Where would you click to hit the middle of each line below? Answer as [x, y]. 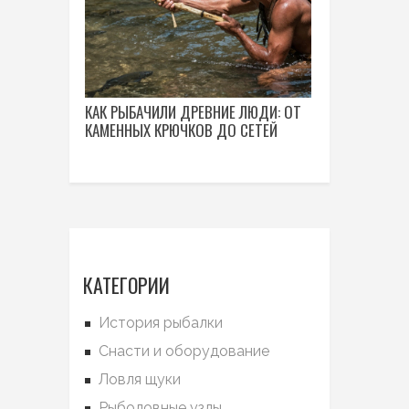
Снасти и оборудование [184, 351]
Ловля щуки [140, 379]
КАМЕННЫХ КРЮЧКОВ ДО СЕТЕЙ [181, 130]
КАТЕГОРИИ [126, 285]
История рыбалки [161, 323]
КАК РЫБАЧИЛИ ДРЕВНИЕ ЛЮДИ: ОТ [193, 112]
